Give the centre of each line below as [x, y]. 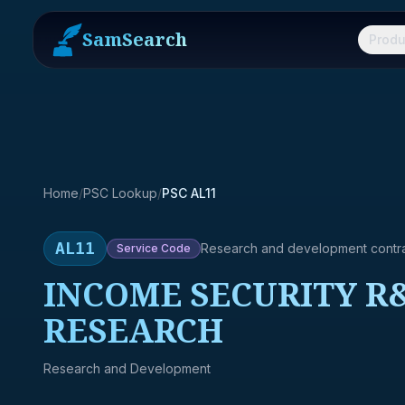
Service [137, 248]
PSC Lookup [120, 193]
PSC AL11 [189, 193]
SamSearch [135, 39]
